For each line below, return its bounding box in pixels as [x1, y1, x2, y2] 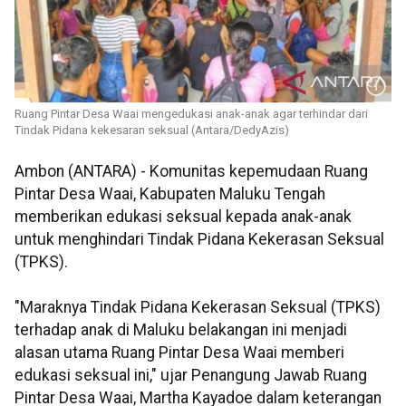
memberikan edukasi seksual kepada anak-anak [14, 208, 352, 227]
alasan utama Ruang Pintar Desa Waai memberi [14, 343, 344, 362]
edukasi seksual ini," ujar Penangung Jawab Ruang [14, 366, 367, 385]
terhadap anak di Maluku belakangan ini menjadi [14, 321, 347, 340]
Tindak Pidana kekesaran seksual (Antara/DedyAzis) [14, 123, 289, 138]
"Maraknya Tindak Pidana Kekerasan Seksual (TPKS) [14, 298, 381, 317]
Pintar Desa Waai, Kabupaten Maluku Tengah [14, 185, 325, 204]
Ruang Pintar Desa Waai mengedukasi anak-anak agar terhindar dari [14, 107, 368, 121]
